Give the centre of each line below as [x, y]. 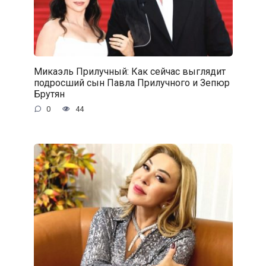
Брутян [49, 94]
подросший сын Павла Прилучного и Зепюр [132, 83]
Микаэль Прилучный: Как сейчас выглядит [129, 71]
